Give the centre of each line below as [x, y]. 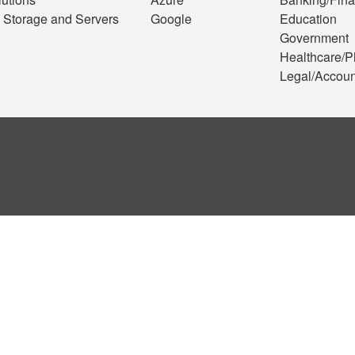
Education [308, 19]
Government [314, 38]
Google [171, 19]
